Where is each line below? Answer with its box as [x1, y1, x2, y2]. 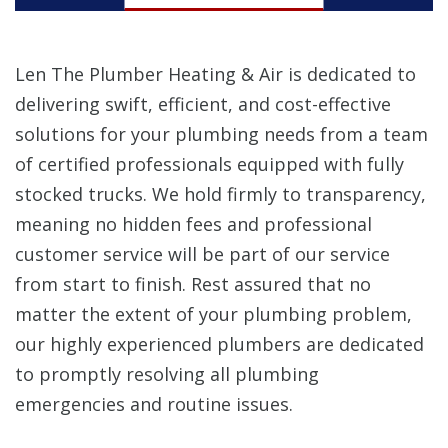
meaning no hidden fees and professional [15, 211, 372, 236]
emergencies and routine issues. [15, 391, 293, 416]
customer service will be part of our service [15, 241, 390, 266]
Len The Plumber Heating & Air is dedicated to [15, 61, 416, 86]
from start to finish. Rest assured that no [15, 271, 371, 296]
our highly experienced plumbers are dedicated [15, 331, 424, 356]
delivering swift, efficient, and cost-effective [15, 91, 391, 116]
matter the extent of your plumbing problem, [15, 301, 412, 326]
